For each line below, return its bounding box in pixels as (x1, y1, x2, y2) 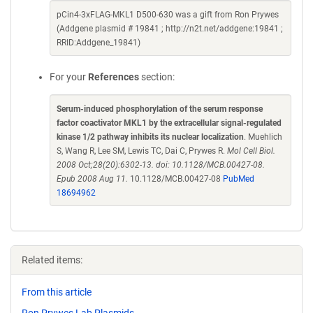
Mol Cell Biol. (227, 146, 275, 156)
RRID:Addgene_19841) (57, 38, 140, 48)
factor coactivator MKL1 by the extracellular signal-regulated (57, 118, 282, 128)
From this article (22, 286, 92, 298)
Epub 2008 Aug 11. (57, 174, 128, 184)
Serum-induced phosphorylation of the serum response (57, 104, 263, 114)
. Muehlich (244, 132, 282, 142)
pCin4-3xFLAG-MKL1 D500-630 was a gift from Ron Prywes (57, 10, 279, 20)
